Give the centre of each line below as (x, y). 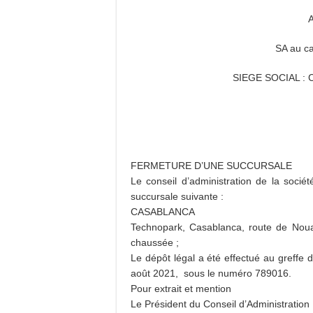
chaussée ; (155, 242)
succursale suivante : (177, 196)
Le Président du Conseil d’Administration (220, 304)
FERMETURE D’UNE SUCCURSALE (211, 166)
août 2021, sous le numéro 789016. (211, 273)
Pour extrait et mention (181, 289)
